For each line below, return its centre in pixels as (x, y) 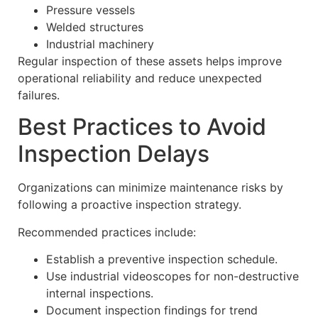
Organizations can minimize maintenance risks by (150, 188)
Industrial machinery (100, 44)
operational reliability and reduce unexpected (140, 78)
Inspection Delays (114, 154)
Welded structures (95, 27)
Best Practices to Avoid (142, 127)
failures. (39, 95)
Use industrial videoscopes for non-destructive (172, 276)
